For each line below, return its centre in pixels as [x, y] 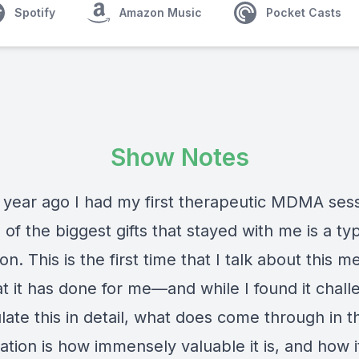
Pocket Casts [304, 12]
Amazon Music [161, 12]
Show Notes [179, 157]
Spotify [35, 12]
